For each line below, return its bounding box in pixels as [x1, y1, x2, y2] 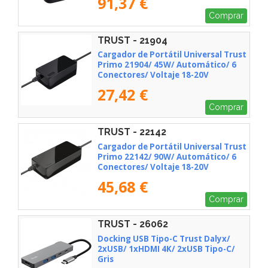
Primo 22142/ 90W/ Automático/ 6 [98, 151, 236, 163]
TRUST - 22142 [98, 126, 166, 138]
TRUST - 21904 [98, 34, 167, 46]
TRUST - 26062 [98, 218, 168, 230]
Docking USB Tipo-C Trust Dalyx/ [98, 233, 230, 244]
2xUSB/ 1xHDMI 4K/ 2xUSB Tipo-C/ [98, 243, 235, 254]
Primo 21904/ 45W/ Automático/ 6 [98, 59, 236, 71]
